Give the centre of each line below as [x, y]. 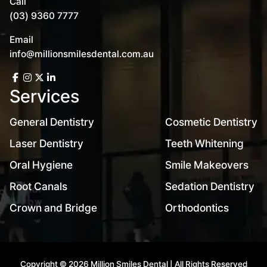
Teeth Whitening [204, 144]
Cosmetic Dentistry [211, 122]
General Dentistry [52, 122]
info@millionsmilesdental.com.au [82, 54]
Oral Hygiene [41, 165]
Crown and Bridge [54, 208]
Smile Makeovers [207, 165]
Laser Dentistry [47, 144]
